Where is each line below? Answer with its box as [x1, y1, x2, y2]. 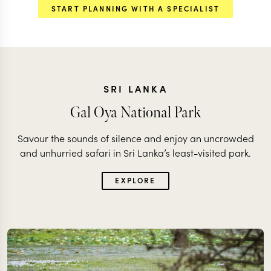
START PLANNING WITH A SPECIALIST [51, 3, 220, 13]
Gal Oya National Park [70, 103, 201, 122]
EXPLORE [115, 175, 156, 185]
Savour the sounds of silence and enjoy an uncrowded [17, 131, 254, 145]
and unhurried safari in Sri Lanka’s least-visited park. [20, 146, 251, 159]
